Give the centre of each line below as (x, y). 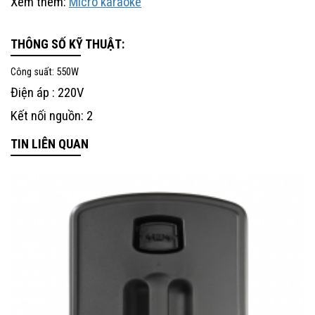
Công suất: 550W (45, 72)
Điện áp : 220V (47, 92)
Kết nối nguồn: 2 (53, 116)
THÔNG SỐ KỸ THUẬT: (67, 44)
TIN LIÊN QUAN (50, 143)
